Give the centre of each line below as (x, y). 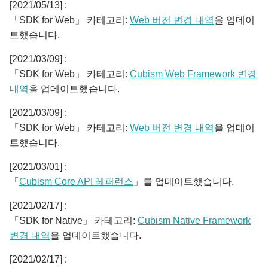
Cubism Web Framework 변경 (193, 74)
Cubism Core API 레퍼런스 (76, 182)
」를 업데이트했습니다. (184, 182)
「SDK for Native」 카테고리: (74, 220)
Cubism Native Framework (194, 220)
